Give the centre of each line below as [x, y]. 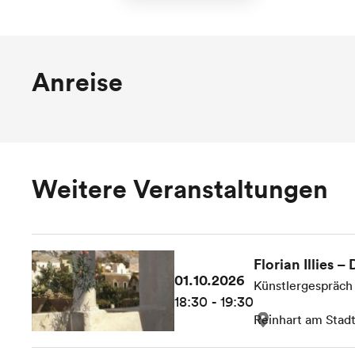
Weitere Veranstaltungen [180, 188]
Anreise [77, 81]
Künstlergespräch [303, 286]
